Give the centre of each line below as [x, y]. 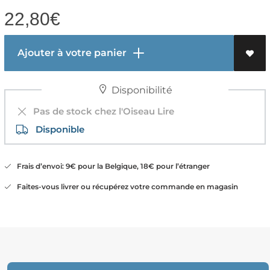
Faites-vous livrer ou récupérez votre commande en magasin [124, 186]
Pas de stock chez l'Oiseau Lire [101, 111]
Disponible [56, 130]
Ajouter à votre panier [71, 53]
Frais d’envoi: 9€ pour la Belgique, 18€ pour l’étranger [110, 166]
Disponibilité [140, 90]
